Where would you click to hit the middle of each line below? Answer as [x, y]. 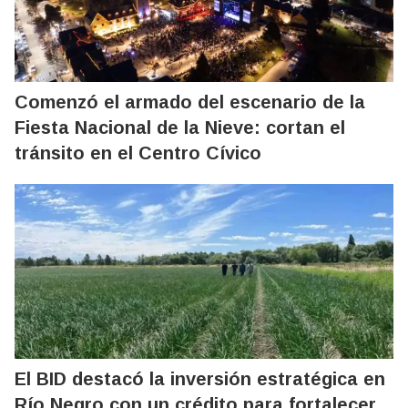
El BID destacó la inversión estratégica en [200, 378]
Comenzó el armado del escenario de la [190, 102]
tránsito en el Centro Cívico [138, 153]
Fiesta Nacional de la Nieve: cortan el [180, 127]
